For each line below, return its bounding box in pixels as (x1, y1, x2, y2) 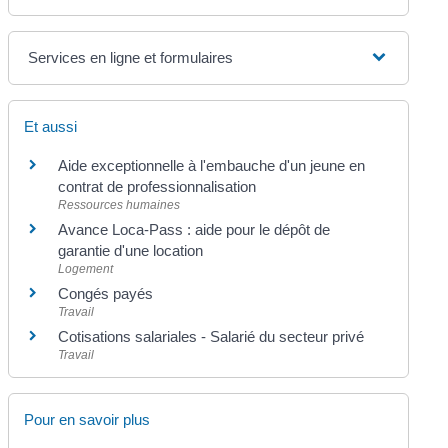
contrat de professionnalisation (58, 177, 257, 195)
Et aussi (24, 117, 78, 135)
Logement (58, 261, 114, 276)
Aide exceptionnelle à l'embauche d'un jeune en (58, 156, 366, 174)
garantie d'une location (58, 241, 204, 259)
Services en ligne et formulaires (28, 48, 234, 66)
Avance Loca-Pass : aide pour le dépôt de (58, 220, 331, 238)
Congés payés (58, 284, 154, 302)
